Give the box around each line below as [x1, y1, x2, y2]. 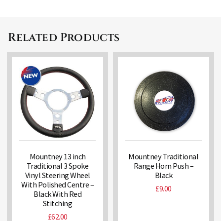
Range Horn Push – [133, 160, 194, 171]
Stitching [42, 198, 73, 208]
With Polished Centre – [21, 179, 94, 189]
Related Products [8, 30, 120, 45]
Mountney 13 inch [29, 151, 86, 161]
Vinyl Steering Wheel [25, 170, 90, 180]
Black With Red [34, 188, 82, 199]
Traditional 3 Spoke [26, 160, 89, 171]
